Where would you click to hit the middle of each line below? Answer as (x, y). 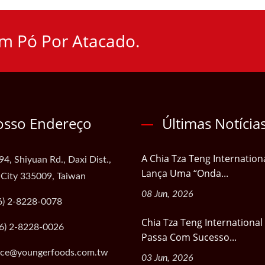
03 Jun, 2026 (167, 258)
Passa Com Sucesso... (189, 237)
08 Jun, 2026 (167, 194)
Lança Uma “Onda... (185, 173)
